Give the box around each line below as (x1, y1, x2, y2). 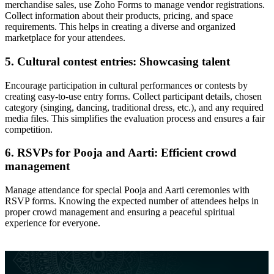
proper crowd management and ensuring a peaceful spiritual (5, 206, 235, 217)
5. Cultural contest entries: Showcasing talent (5, 54, 230, 68)
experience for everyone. (5, 217, 100, 228)
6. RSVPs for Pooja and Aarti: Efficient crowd (5, 146, 237, 160)
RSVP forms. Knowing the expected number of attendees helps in (5, 195, 259, 206)
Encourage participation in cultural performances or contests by (5, 80, 248, 91)
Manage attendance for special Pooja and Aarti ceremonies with (5, 184, 250, 195)
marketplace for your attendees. (5, 32, 125, 43)
